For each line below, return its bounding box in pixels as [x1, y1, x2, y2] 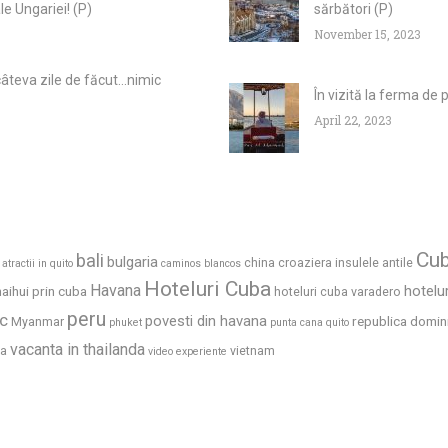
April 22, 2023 [314, 112, 393, 129]
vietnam [230, 343, 275, 359]
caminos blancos [161, 257, 241, 271]
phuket [109, 316, 142, 330]
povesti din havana [145, 312, 267, 331]
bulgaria [107, 253, 158, 272]
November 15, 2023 [314, 26, 422, 43]
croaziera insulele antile [278, 255, 413, 271]
